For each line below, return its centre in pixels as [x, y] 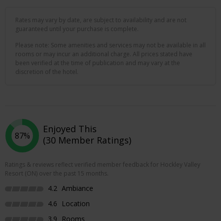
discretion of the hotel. [47, 72]
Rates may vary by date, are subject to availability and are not [101, 20]
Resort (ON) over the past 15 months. [57, 173]
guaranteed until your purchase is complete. [77, 29]
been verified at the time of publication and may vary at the [98, 63]
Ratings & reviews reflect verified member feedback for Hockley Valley [103, 164]
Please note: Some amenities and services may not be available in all [110, 45]
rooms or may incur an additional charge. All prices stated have [104, 54]
